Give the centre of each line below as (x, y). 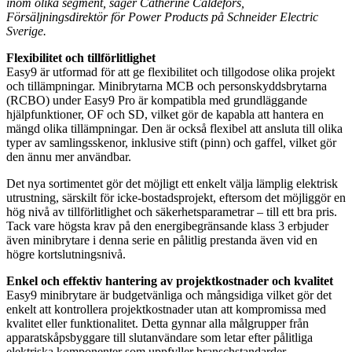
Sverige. (26, 31)
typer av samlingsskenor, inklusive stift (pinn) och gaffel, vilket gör (171, 142)
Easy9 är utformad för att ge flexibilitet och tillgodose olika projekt (170, 71)
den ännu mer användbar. (70, 156)
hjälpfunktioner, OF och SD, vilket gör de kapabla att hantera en (165, 114)
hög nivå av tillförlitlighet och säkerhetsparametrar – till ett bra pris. (172, 211)
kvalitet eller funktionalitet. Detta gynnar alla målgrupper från (158, 323)
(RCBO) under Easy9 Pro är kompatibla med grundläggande (157, 100)
